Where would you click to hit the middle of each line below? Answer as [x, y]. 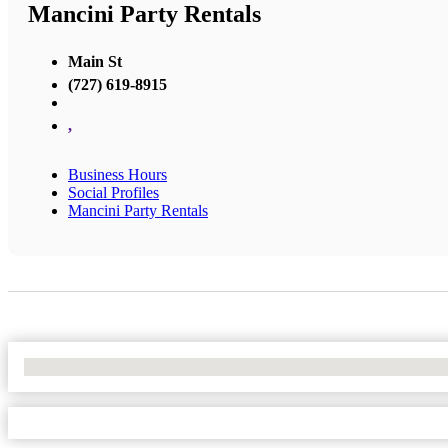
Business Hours [117, 174]
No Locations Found [89, 366]
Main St [95, 61]
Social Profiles [113, 192]
